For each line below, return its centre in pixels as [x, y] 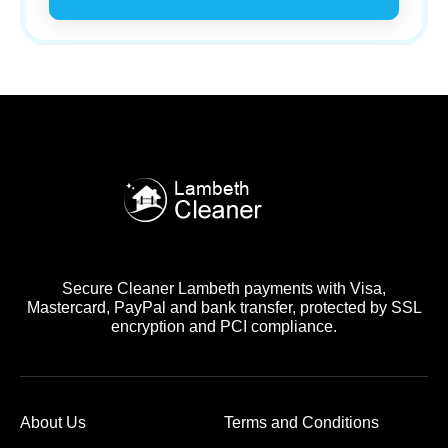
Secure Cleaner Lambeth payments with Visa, [224, 289]
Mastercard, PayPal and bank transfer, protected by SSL [224, 308]
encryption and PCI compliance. [224, 327]
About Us [53, 423]
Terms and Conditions [301, 423]
